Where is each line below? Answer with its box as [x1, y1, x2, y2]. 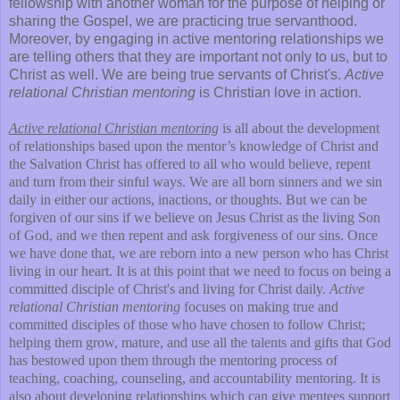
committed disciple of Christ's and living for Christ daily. [9, 281, 329, 297]
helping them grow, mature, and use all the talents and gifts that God [9, 335, 391, 351]
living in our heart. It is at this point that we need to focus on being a [9, 263, 391, 279]
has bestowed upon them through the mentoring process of [9, 353, 337, 369]
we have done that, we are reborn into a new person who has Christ [9, 246, 388, 262]
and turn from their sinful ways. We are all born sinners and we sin [9, 174, 382, 190]
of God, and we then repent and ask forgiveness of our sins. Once [9, 228, 378, 244]
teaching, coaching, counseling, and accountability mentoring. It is [9, 371, 380, 387]
